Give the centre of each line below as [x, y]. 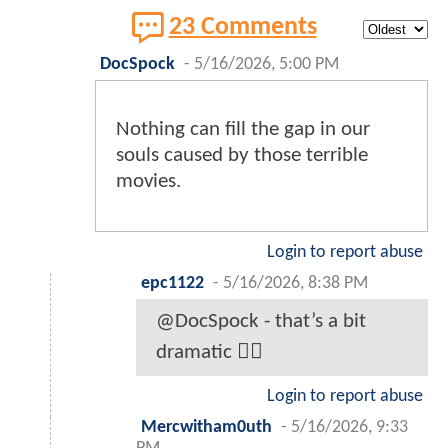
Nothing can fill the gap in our [243, 130]
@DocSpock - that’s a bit [261, 322]
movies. [148, 182]
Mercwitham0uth [206, 428]
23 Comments [242, 28]
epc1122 [172, 284]
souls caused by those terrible [242, 156]
